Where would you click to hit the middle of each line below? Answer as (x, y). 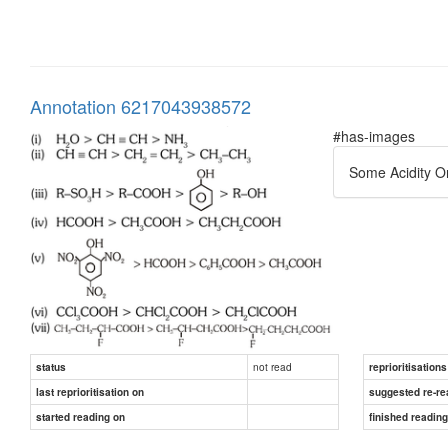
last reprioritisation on (90, 391)
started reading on (80, 416)
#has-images (374, 135)
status (51, 366)
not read (272, 366)
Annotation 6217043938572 (140, 105)
